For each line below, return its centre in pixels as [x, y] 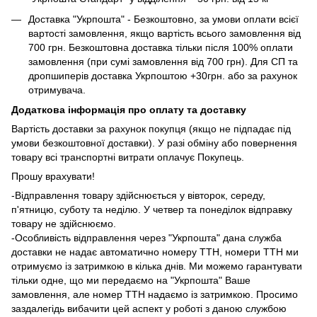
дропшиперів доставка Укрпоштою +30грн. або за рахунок [163, 75]
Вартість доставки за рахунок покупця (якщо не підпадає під [151, 128]
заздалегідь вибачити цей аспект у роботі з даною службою [149, 308]
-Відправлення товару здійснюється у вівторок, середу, [138, 195]
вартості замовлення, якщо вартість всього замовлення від [165, 33]
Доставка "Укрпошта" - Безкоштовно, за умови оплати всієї [163, 19]
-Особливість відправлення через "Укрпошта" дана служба [146, 237]
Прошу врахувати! [53, 176]
